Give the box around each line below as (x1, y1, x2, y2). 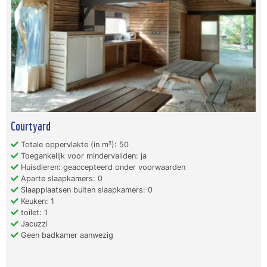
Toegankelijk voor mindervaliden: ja (18, 151, 147, 161)
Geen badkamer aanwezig (18, 231, 113, 240)
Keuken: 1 (18, 197, 54, 206)
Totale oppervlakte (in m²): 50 (18, 140, 129, 150)
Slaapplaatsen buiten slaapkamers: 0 (18, 185, 153, 195)
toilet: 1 (18, 208, 48, 218)
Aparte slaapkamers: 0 (18, 174, 103, 184)
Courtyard (11, 119, 51, 133)
